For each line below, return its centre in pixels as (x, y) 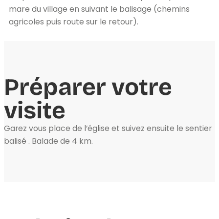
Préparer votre (88, 87)
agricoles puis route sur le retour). (74, 22)
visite (35, 110)
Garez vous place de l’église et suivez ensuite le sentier (108, 128)
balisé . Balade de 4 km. (48, 141)
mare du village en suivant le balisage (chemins (99, 9)
